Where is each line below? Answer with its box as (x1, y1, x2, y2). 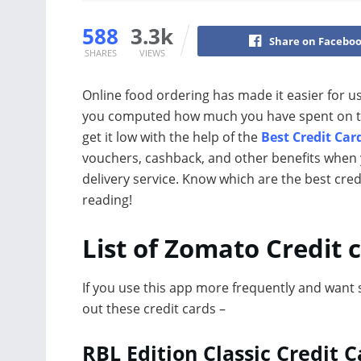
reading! (82, 190, 132, 209)
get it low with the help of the (82, 127, 261, 146)
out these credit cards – (82, 300, 226, 318)
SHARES (84, 46, 117, 59)
